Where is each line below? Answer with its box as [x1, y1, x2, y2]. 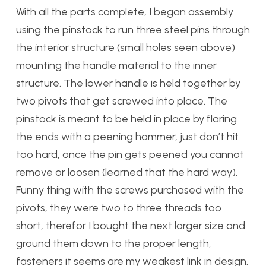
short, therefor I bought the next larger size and [16, 218, 245, 232]
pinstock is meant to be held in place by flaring [16, 112, 237, 125]
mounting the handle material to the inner [16, 58, 217, 72]
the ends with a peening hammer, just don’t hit [16, 129, 239, 143]
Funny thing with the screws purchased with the [16, 183, 244, 197]
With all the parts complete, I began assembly [16, 5, 233, 18]
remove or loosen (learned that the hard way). [16, 165, 237, 179]
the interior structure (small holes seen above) [16, 40, 235, 54]
